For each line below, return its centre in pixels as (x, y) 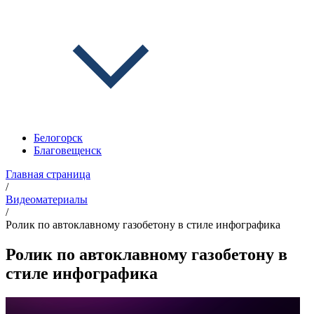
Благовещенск (68, 150)
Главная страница (48, 174)
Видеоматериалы (47, 199)
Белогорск (58, 138)
